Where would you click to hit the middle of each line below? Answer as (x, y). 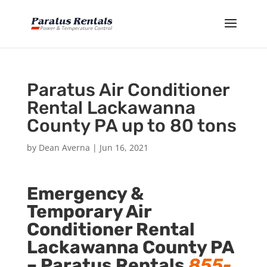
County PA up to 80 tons (131, 126)
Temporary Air (89, 212)
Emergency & (85, 194)
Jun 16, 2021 (124, 148)
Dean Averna (64, 148)
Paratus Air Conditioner (128, 90)
